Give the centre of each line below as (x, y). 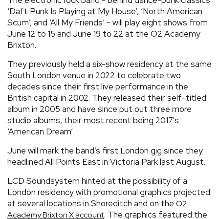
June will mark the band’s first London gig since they (105, 150)
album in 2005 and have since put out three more (99, 109)
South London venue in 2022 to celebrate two (94, 75)
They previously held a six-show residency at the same (109, 64)
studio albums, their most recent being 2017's (93, 120)
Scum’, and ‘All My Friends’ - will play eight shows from (108, 22)
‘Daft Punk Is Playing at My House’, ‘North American (105, 11)
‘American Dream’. (41, 131)
